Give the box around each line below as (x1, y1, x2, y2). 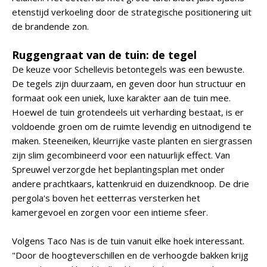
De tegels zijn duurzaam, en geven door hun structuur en (12, 77, 246, 89)
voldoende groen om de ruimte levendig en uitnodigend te (12, 120, 252, 132)
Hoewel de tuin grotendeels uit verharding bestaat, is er (12, 106, 244, 118)
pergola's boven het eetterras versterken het (12, 192, 200, 204)
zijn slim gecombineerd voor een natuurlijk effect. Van (12, 149, 230, 161)
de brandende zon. (12, 20, 89, 32)
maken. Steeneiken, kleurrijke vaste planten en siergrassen (12, 135, 252, 147)
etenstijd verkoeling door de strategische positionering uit (12, 6, 252, 18)
